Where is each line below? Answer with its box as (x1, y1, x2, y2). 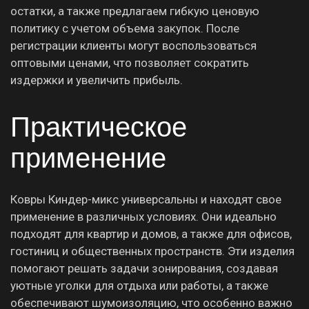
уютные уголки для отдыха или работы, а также (10, 278, 268, 292)
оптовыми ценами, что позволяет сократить (10, 55, 249, 70)
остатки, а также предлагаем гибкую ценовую (10, 3, 259, 18)
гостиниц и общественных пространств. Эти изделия (10, 243, 295, 258)
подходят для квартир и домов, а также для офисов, (10, 226, 292, 241)
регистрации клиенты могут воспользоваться (10, 38, 257, 52)
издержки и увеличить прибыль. (10, 72, 183, 87)
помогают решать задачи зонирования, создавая (10, 261, 278, 275)
